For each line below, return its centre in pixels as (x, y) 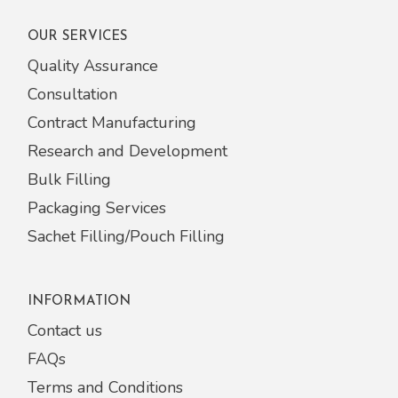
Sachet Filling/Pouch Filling (127, 236)
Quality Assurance (93, 65)
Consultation (73, 94)
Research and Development (128, 151)
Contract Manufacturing (112, 122)
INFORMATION (80, 301)
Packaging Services (97, 207)
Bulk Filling (70, 179)
